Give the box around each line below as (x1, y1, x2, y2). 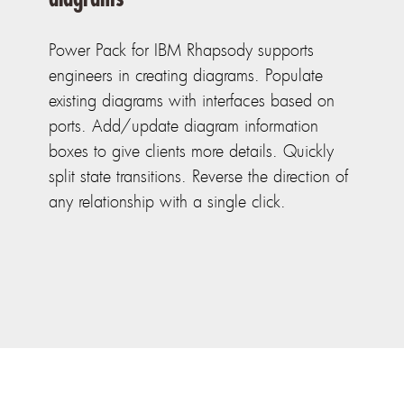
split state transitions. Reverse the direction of (49, 165, 349, 188)
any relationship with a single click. (49, 190, 287, 213)
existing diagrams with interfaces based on (49, 89, 335, 112)
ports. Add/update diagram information (49, 115, 319, 137)
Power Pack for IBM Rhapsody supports (49, 39, 315, 61)
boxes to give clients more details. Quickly (49, 140, 335, 162)
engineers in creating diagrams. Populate (49, 64, 324, 87)
